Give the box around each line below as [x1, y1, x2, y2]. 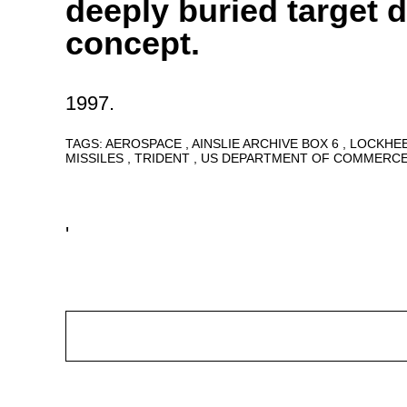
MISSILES [65, 150, 127, 165]
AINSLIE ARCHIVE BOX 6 [192, 135, 342, 151]
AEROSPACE [105, 135, 185, 151]
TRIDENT [134, 150, 194, 165]
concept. [65, 24, 200, 62]
